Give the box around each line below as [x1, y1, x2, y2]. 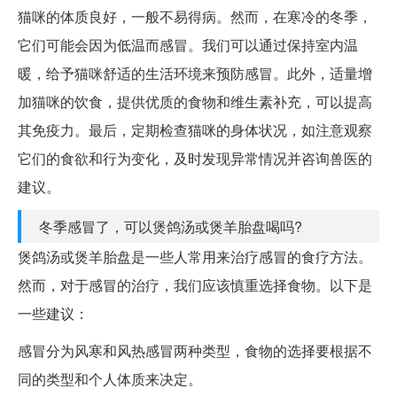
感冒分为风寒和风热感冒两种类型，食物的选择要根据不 [18, 340, 372, 362]
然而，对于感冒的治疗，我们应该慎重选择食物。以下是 [18, 275, 372, 296]
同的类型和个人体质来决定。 [18, 369, 202, 390]
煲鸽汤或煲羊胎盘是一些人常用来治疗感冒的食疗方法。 [18, 246, 372, 268]
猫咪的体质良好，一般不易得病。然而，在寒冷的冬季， [18, 6, 372, 27]
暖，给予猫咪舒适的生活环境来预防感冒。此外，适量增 [18, 63, 372, 84]
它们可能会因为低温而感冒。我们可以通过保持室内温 [18, 35, 358, 56]
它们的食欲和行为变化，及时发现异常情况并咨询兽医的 [18, 148, 372, 169]
